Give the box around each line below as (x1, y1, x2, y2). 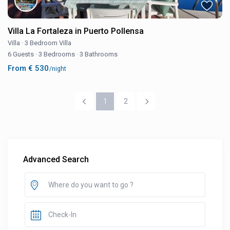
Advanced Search (23, 154, 89, 164)
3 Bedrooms (37, 50, 77, 58)
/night (48, 65, 67, 72)
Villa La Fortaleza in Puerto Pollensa (8, 26, 144, 36)
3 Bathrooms (78, 50, 118, 58)
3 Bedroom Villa (25, 39, 72, 47)
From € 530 (8, 63, 49, 73)
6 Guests (8, 50, 36, 58)
